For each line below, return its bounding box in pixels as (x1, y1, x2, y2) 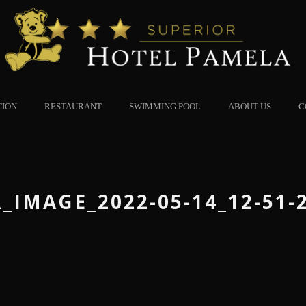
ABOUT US (228, 101, 272, 111)
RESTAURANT (44, 101, 102, 111)
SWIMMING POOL (129, 101, 201, 111)
